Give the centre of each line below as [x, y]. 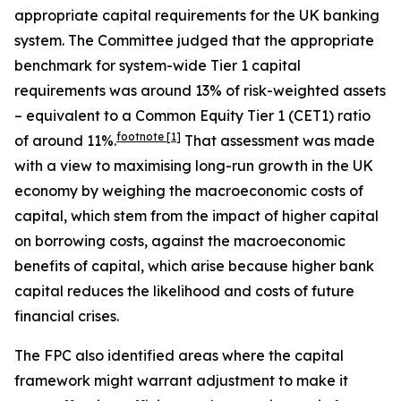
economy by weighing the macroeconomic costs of [189, 191]
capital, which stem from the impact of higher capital [196, 216]
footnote [141, 137]
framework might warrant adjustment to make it [181, 380]
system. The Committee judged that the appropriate [194, 40]
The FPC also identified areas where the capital [179, 355]
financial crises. [67, 316]
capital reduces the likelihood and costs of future [184, 291]
